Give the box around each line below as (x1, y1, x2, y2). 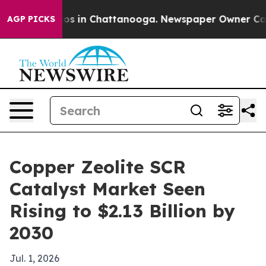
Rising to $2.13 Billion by (9, 199, 235, 222)
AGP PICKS (7, 14, 55, 24)
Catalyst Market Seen (9, 178, 205, 200)
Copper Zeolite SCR (9, 156, 186, 178)
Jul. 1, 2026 (9, 252, 59, 264)
